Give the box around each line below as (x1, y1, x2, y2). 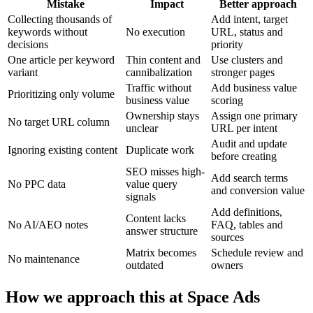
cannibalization (126, 66, 192, 79)
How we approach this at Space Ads (6, 288, 260, 307)
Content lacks (126, 212, 186, 225)
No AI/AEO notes (8, 219, 88, 231)
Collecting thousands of (8, 13, 112, 26)
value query (126, 178, 177, 191)
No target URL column (8, 116, 110, 129)
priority (211, 38, 243, 51)
